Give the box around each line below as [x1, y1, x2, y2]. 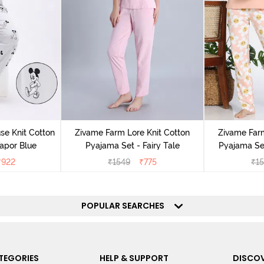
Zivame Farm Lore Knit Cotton [75, 127, 190, 137]
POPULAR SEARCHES [81, 199, 171, 212]
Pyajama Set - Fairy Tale [85, 140, 180, 150]
